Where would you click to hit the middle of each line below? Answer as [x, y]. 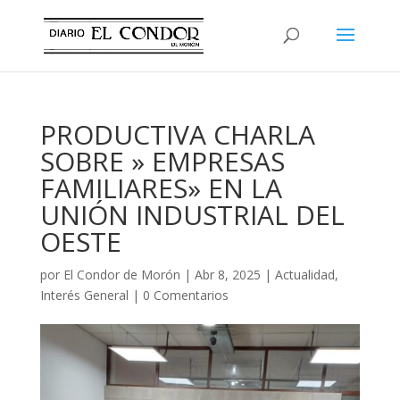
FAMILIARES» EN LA [161, 188]
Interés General [84, 295]
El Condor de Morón [121, 275]
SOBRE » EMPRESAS [162, 161]
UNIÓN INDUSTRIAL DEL [192, 215]
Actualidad [304, 275]
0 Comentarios [185, 295]
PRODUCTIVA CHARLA [177, 134]
